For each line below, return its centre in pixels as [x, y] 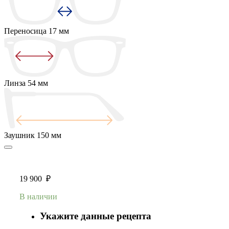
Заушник [20, 135]
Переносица [26, 31]
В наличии [38, 196]
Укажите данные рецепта [96, 216]
